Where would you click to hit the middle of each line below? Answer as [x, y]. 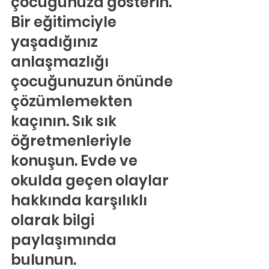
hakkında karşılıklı [80, 200]
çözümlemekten [73, 101]
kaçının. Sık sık [65, 121]
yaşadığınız [56, 42]
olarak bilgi [54, 220]
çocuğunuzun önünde [93, 81]
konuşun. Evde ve [76, 161]
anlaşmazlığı [61, 62]
